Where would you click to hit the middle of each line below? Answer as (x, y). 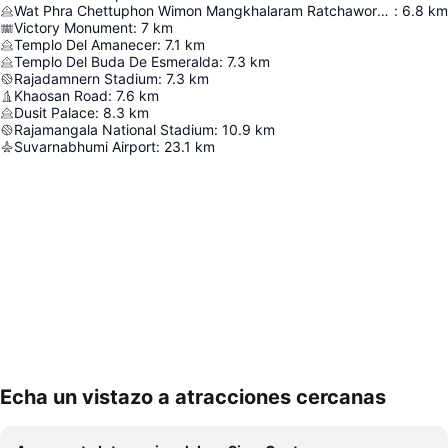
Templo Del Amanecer (85, 45)
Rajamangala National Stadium (114, 130)
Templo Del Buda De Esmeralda (116, 62)
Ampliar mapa (77, 411)
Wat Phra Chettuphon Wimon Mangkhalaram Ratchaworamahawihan (383, 11)
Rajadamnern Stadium (86, 79)
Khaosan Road (61, 96)
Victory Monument (73, 28)
